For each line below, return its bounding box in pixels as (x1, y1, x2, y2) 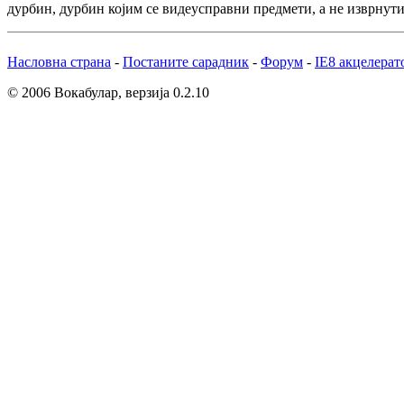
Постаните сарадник (123, 54, 249, 69)
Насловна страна (7, 54, 111, 69)
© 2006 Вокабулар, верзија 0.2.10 (7, 85, 209, 100)
